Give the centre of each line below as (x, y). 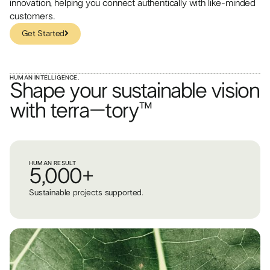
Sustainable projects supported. (86, 193)
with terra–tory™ (81, 111)
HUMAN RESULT (53, 164)
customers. (32, 17)
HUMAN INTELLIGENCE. (44, 78)
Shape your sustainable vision (135, 91)
